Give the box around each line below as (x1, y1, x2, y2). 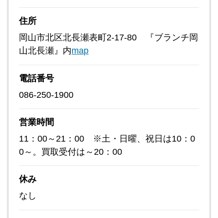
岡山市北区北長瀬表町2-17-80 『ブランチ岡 (19, 33, 199, 43)
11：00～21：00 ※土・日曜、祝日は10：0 (19, 134, 196, 144)
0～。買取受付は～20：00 (19, 147, 123, 157)
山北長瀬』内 (19, 46, 72, 56)
